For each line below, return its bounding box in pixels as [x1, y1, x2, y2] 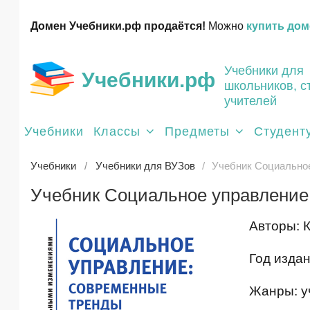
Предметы [165, 125, 230, 138]
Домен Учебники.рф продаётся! [30, 20, 206, 32]
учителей [224, 94, 277, 108]
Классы [93, 125, 140, 138]
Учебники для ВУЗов [95, 160, 195, 172]
